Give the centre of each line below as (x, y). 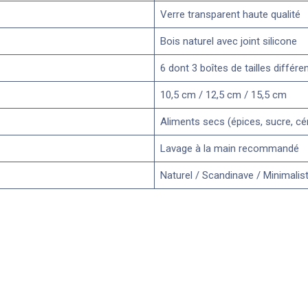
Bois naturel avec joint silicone (228, 41)
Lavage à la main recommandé (229, 148)
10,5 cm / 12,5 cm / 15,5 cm (223, 95)
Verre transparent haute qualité (230, 14)
